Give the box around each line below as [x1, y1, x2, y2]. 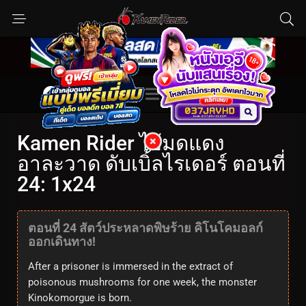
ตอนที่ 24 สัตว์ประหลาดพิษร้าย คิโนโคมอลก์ [28, 221, 263, 236]
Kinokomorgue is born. [28, 292, 132, 305]
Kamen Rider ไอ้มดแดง [17, 131, 225, 156]
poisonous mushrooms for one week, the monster [28, 276, 257, 289]
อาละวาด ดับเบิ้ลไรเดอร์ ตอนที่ [17, 152, 286, 176]
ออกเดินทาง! [28, 234, 96, 249]
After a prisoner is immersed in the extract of [28, 260, 233, 273]
